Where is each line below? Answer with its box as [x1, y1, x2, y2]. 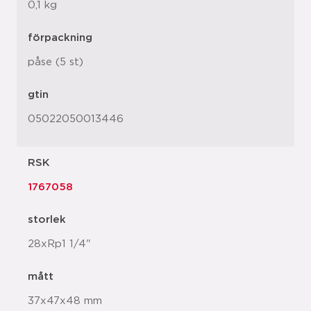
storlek [28, 215, 66, 225]
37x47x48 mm [28, 296, 102, 306]
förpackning [28, 33, 92, 43]
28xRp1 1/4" [28, 239, 91, 249]
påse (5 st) [28, 57, 83, 67]
